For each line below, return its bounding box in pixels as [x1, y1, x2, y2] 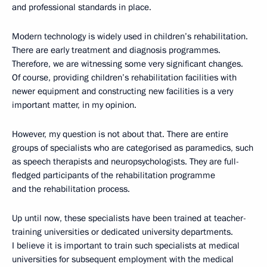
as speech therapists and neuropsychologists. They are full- [12, 155, 239, 167]
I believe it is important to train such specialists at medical [12, 239, 240, 252]
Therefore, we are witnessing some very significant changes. [12, 57, 243, 70]
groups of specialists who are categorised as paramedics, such [12, 141, 253, 154]
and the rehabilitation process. [12, 182, 130, 195]
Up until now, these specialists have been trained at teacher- [12, 212, 246, 224]
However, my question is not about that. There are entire [12, 128, 228, 140]
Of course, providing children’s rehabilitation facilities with [12, 71, 237, 83]
